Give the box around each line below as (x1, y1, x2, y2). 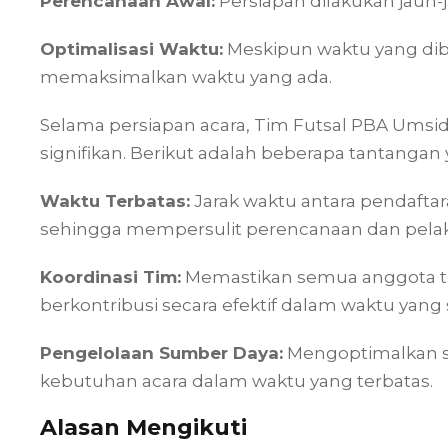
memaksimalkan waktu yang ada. (40, 67, 332, 87)
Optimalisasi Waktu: (40, 39, 223, 59)
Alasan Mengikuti (40, 414, 247, 441)
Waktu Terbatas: (40, 191, 190, 211)
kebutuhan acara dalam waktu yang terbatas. (40, 371, 433, 391)
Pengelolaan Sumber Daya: (40, 343, 283, 363)
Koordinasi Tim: (40, 267, 181, 287)
